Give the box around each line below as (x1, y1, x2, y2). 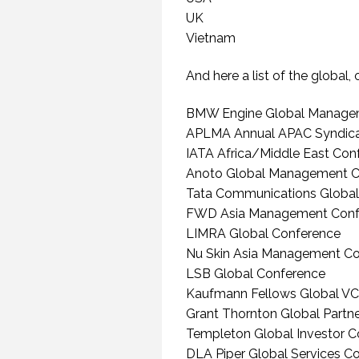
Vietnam (186, 30, 236, 46)
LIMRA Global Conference (186, 225, 341, 241)
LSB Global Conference (186, 265, 325, 281)
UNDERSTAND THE (151, 221, 284, 239)
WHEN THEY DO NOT (143, 206, 293, 224)
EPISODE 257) (171, 282, 265, 300)
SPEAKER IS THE (159, 236, 276, 254)
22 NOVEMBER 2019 (164, 305, 271, 318)
